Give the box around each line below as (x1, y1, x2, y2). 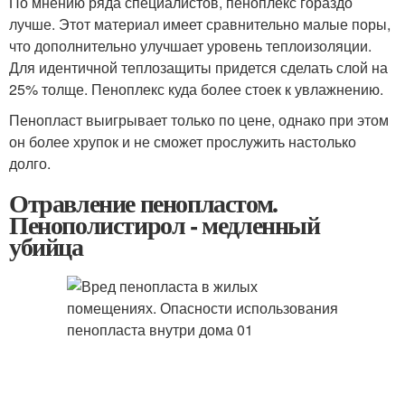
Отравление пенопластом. (9, 184, 278, 221)
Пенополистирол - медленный (9, 206, 320, 243)
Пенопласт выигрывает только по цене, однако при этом (9, 109, 389, 130)
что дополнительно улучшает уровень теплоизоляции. (9, 35, 372, 56)
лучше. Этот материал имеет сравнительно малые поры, (9, 14, 391, 34)
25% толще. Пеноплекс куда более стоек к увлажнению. (9, 79, 383, 99)
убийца (9, 228, 83, 265)
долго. (9, 153, 51, 174)
